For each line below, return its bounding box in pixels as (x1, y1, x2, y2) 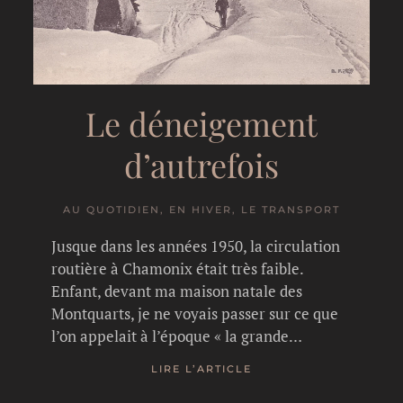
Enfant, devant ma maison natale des (51, 280, 303, 301)
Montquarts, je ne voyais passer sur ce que (51, 302, 339, 324)
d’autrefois (123, 142, 279, 186)
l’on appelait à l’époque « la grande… (51, 325, 303, 346)
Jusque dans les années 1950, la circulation (51, 235, 341, 256)
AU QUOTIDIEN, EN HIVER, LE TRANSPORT (62, 202, 340, 216)
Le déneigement (85, 101, 318, 145)
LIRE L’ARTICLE (150, 363, 252, 376)
